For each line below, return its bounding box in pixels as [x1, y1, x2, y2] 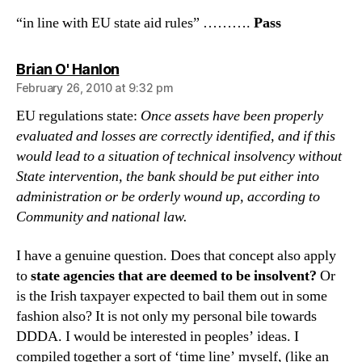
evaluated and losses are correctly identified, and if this [16, 127, 335, 145]
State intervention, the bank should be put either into [16, 167, 319, 186]
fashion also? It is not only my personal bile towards [16, 306, 317, 326]
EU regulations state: [16, 107, 141, 125]
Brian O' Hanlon [16, 61, 120, 78]
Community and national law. [16, 208, 187, 226]
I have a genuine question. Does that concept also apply [16, 246, 336, 265]
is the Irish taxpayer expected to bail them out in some [16, 286, 327, 305]
